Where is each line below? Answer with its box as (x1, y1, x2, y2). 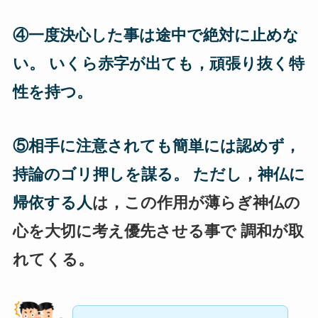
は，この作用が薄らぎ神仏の (92, 194, 300, 212)
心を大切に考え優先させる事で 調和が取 (12, 222, 304, 241)
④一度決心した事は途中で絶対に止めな (12, 26, 299, 45)
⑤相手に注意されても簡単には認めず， (12, 137, 300, 155)
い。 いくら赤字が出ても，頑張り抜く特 (12, 55, 305, 73)
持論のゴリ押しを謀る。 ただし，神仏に (12, 165, 305, 184)
